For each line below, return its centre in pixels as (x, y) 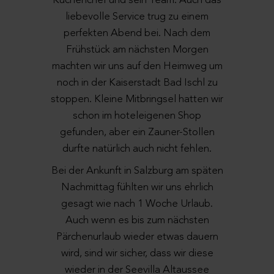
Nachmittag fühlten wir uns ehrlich (137, 187)
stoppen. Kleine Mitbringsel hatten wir (137, 100)
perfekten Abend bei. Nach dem (137, 34)
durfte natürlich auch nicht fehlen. (137, 149)
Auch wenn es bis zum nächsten (137, 220)
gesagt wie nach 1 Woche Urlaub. (137, 204)
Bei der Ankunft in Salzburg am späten (137, 171)
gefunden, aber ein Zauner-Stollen (137, 133)
